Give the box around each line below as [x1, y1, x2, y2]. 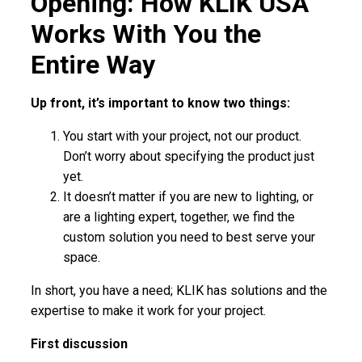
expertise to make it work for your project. [31, 302, 267, 318]
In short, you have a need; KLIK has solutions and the [31, 282, 328, 298]
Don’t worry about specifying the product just [63, 148, 315, 164]
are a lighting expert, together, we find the [63, 208, 296, 225]
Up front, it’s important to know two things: [31, 95, 291, 111]
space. [63, 249, 101, 265]
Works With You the [31, 18, 262, 49]
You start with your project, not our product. [63, 128, 302, 144]
